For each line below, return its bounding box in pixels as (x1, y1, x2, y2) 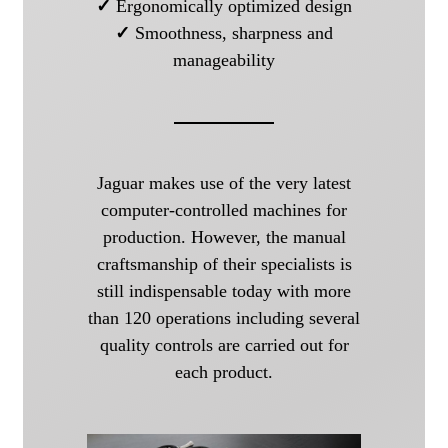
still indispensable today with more (97, 281, 351, 302)
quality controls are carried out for (99, 335, 349, 356)
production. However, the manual (102, 227, 346, 248)
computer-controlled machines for (101, 200, 347, 221)
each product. (175, 362, 273, 383)
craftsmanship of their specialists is (96, 254, 352, 275)
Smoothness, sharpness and (135, 22, 333, 43)
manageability (173, 49, 275, 70)
